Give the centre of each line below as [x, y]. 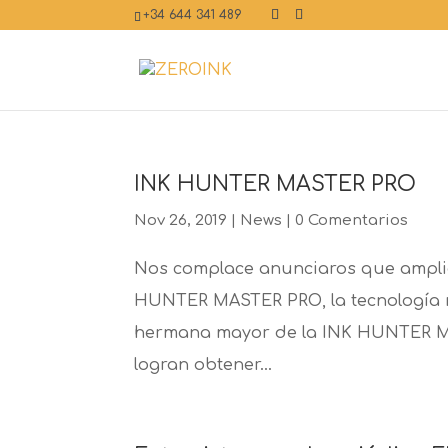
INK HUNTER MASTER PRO [275, 184]
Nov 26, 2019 [181, 220]
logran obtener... [203, 365]
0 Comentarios [352, 220]
